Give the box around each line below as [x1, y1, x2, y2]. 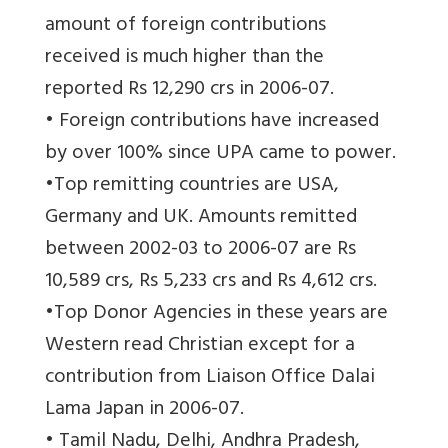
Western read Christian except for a [45, 328, 355, 366]
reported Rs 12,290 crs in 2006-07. [45, 72, 334, 110]
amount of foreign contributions [45, 8, 326, 46]
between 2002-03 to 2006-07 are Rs [45, 232, 356, 270]
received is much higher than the [45, 40, 324, 78]
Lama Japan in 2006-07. [45, 392, 244, 430]
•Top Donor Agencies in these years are [45, 296, 388, 334]
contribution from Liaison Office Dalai [45, 360, 375, 398]
